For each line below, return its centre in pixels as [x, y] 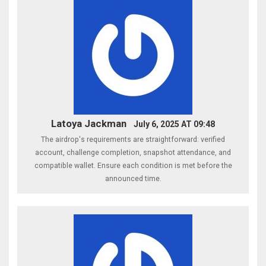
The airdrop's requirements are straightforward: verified [133, 140]
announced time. [133, 179]
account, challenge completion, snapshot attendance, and [133, 153]
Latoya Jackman [89, 124]
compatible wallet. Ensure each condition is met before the [133, 166]
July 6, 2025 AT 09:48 [174, 124]
